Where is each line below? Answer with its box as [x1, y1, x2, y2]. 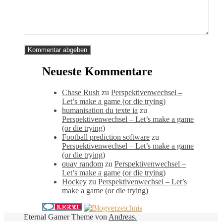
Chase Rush [62, 88, 100, 97]
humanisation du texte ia [62, 106, 138, 115]
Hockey [62, 177, 87, 186]
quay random [62, 160, 103, 168]
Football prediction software [62, 133, 150, 142]
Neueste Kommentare [42, 65, 153, 78]
